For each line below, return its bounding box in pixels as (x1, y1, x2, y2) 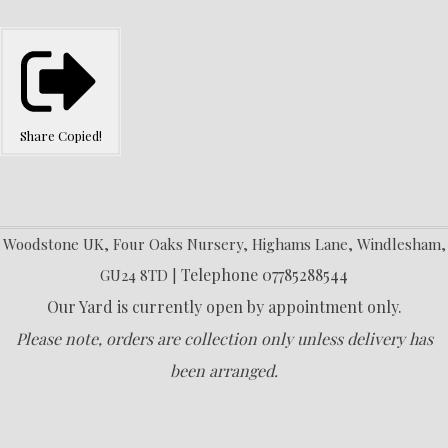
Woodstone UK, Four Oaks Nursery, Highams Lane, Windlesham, (2, 233, 446, 254)
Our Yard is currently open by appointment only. (46, 295, 402, 317)
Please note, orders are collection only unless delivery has (15, 327, 433, 349)
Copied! (57, 126, 102, 144)
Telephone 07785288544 (181, 263, 348, 285)
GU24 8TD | (100, 264, 181, 285)
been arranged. (170, 359, 278, 381)
